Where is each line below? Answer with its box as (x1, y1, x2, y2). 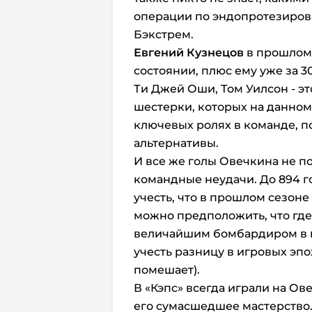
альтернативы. (134, 136, 219, 150)
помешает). (134, 263, 200, 276)
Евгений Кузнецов (134, 46, 244, 59)
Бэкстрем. (134, 28, 194, 41)
